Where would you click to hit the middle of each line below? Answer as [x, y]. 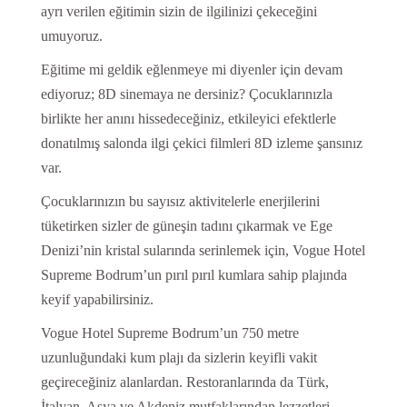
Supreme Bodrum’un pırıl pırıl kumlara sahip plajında [194, 274]
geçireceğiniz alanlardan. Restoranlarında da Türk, [184, 382]
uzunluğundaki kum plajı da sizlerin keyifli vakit [179, 357]
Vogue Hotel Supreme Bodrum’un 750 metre [169, 333]
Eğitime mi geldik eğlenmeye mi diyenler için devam [191, 69]
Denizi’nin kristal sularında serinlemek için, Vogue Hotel [203, 250]
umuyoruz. [71, 35]
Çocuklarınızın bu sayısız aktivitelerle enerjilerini [180, 201]
